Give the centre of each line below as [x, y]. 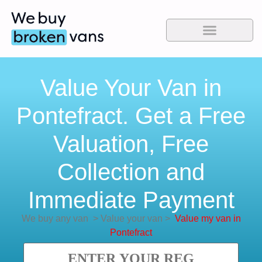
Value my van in [208, 219]
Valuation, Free [131, 144]
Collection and [131, 172]
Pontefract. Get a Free [131, 116]
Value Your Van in [131, 88]
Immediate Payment [131, 200]
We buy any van [55, 219]
